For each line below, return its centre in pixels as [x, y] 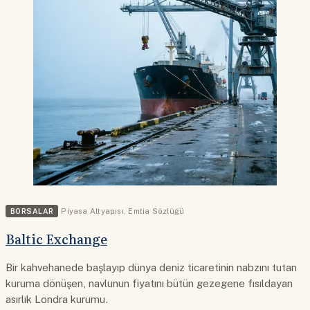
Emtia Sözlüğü [156, 211]
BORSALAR [32, 211]
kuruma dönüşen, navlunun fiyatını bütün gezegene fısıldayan [149, 284]
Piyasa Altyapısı [92, 211]
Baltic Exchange [56, 239]
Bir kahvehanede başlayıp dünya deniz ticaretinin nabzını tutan [151, 268]
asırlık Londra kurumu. [57, 300]
